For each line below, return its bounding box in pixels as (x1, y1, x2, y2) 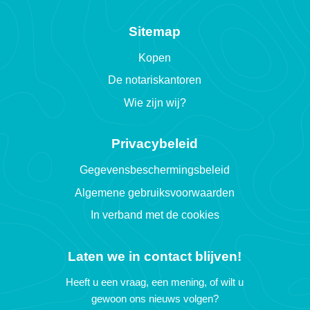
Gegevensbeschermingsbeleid (80, 164, 230, 176)
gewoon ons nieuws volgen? (91, 292, 219, 304)
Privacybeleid (111, 136, 199, 152)
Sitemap (129, 24, 181, 39)
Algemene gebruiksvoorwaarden (75, 186, 235, 199)
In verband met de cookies (90, 209, 219, 221)
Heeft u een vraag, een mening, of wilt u (66, 275, 244, 288)
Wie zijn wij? (123, 96, 186, 109)
